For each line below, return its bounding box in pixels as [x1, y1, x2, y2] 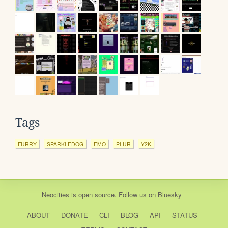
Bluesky [157, 190, 182, 200]
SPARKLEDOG [47, 140, 83, 148]
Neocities [41, 190, 69, 200]
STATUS [172, 210, 197, 220]
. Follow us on [114, 190, 158, 200]
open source [78, 190, 115, 200]
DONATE [61, 210, 88, 220]
